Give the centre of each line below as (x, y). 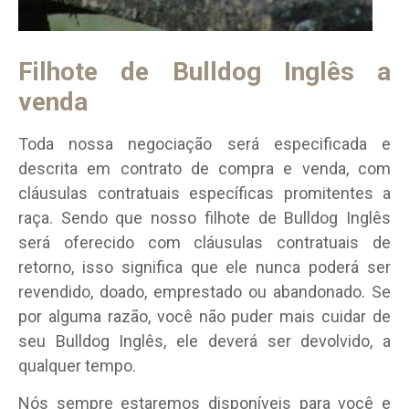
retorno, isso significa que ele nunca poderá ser (204, 267)
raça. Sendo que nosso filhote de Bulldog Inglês (204, 217)
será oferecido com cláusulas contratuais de (204, 242)
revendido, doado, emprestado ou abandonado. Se (204, 291)
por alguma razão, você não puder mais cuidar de (204, 316)
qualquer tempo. (77, 365)
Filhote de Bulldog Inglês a (204, 71)
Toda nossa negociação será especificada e (204, 143)
